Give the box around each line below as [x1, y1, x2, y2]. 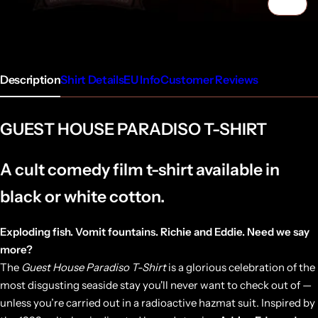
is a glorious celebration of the [166, 261, 315, 275]
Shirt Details [60, 72, 124, 87]
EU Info [124, 72, 161, 87]
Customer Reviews [160, 72, 258, 87]
